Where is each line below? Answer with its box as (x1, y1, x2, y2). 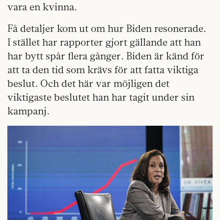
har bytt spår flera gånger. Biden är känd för (7, 50, 204, 62)
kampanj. (7, 105, 50, 117)
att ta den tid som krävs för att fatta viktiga (7, 63, 198, 76)
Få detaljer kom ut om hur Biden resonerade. (7, 22, 206, 35)
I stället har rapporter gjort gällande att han (7, 36, 201, 49)
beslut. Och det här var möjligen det (7, 77, 169, 90)
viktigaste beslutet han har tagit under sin (7, 91, 194, 104)
